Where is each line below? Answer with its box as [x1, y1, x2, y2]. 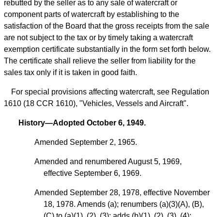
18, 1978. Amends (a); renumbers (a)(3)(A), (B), [44, 200, 204, 209]
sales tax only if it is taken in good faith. [4, 68, 137, 77]
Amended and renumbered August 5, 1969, [34, 157, 182, 166]
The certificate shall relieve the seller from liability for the [4, 57, 196, 65]
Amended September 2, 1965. [34, 138, 137, 147]
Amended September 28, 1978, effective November [34, 188, 210, 197]
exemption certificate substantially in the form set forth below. [4, 45, 211, 54]
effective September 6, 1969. [44, 169, 141, 178]
